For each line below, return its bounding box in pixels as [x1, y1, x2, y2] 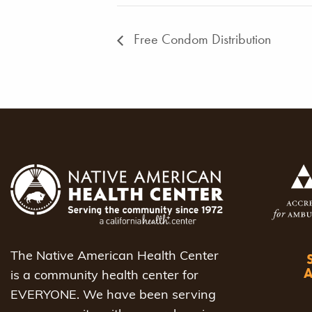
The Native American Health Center [10, 249, 219, 263]
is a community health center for [10, 269, 198, 283]
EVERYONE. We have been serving [10, 288, 216, 302]
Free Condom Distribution [130, 30, 271, 49]
